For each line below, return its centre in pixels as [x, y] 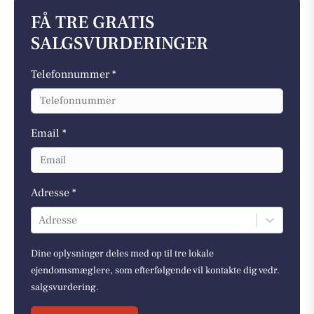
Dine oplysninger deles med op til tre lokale [122, 253]
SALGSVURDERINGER [120, 43]
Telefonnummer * [74, 74]
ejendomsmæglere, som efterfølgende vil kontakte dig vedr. [155, 270]
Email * [49, 134]
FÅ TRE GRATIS [93, 22]
